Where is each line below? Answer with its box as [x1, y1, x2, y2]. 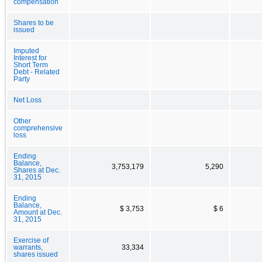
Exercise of [13, 236, 49, 244]
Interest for [13, 54, 47, 61]
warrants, [13, 243, 43, 251]
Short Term [13, 61, 48, 68]
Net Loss [13, 96, 42, 104]
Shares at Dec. [13, 166, 60, 174]
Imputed [13, 47, 39, 54]
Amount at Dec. [13, 208, 62, 216]
